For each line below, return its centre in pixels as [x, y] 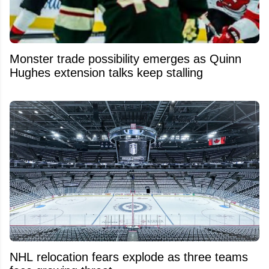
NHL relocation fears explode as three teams [129, 257]
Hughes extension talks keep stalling [106, 72]
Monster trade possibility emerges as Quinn [125, 59]
